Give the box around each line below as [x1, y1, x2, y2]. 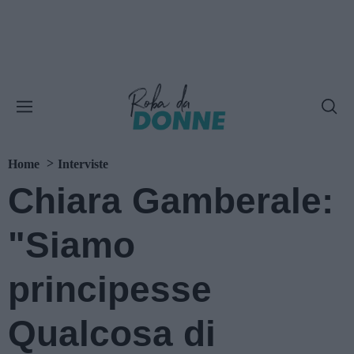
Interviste [58, 157, 108, 171]
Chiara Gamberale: [8, 180, 333, 221]
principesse [8, 269, 212, 310]
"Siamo [8, 224, 135, 265]
